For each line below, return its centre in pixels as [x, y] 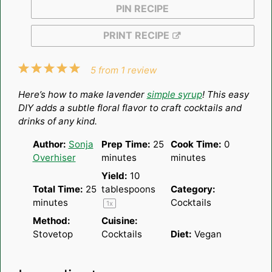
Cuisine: [120, 220]
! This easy [225, 94]
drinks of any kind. [57, 121]
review [141, 70]
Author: [49, 144]
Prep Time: [126, 144]
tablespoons [128, 189]
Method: [51, 220]
